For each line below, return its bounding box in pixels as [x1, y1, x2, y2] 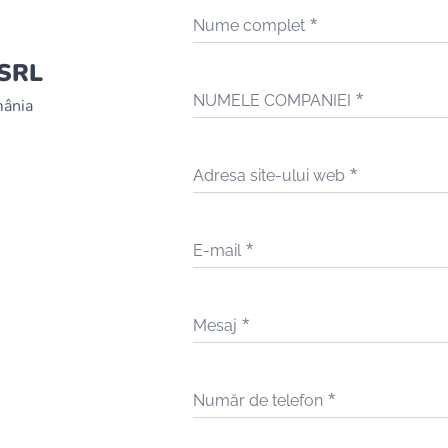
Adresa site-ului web [192, 166, 345, 185]
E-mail [192, 241, 241, 260]
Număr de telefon [192, 391, 323, 410]
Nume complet [192, 16, 305, 35]
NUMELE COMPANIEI [192, 91, 351, 110]
